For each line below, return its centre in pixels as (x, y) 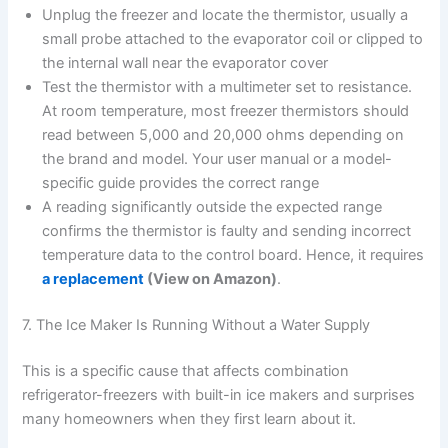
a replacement (93, 278)
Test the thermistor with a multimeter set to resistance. (227, 86)
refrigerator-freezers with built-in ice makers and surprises (219, 394)
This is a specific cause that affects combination (186, 370)
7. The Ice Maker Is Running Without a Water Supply (196, 324)
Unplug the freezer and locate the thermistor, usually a (225, 14)
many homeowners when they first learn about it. (189, 418)
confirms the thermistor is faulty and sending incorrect (227, 230)
